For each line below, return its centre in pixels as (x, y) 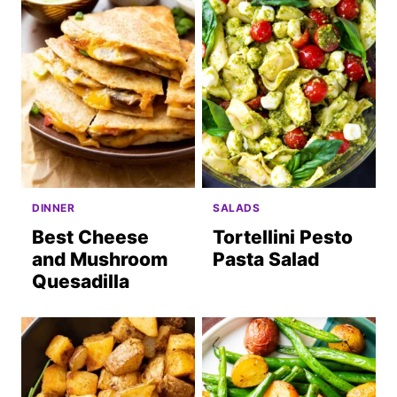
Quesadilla (81, 281)
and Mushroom (100, 259)
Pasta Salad (266, 259)
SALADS (237, 207)
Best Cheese (90, 237)
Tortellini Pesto (283, 237)
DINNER (54, 207)
